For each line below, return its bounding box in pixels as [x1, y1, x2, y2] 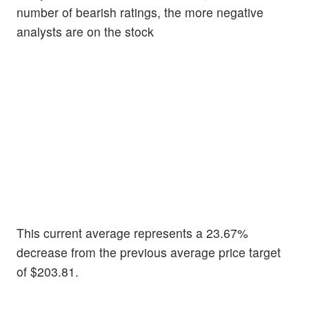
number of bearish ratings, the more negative [17, 3, 263, 21]
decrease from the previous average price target [17, 243, 281, 261]
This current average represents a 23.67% [17, 223, 248, 241]
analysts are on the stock [17, 23, 154, 41]
